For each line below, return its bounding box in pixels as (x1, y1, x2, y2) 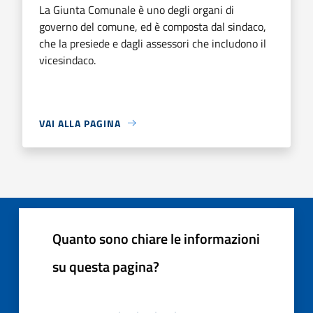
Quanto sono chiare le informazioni (52, 227, 260, 249)
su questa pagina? (52, 255, 159, 277)
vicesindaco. (39, 51, 96, 68)
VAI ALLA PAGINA (39, 115, 121, 131)
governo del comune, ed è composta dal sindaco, (39, 17, 266, 35)
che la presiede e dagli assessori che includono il (39, 34, 266, 52)
